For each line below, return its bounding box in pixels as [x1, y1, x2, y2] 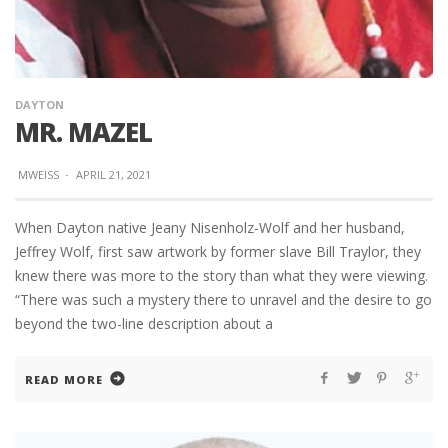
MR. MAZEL [15, 114, 152, 151]
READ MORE [25, 372, 103, 388]
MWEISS [18, 167, 59, 183]
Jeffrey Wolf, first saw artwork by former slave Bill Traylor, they [15, 242, 421, 262]
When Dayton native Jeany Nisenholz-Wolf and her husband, [15, 218, 405, 238]
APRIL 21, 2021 [76, 167, 151, 183]
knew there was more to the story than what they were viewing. [15, 266, 428, 286]
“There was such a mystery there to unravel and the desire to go [15, 290, 432, 310]
